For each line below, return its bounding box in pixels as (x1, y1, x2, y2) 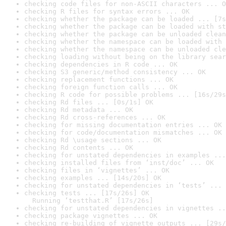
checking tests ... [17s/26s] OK (24, 189, 149, 197)
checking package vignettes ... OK (24, 212, 157, 219)
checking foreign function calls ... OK (24, 83, 178, 91)
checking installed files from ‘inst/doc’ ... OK (24, 159, 214, 166)
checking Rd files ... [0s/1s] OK (24, 98, 153, 106)
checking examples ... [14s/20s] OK (24, 174, 161, 182)
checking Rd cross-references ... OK (24, 114, 165, 121)
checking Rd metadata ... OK (24, 106, 133, 114)
